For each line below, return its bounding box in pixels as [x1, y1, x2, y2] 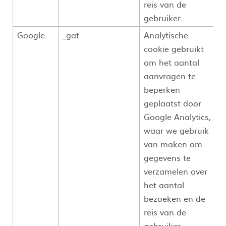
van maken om [144, 137, 202, 150]
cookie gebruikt [144, 42, 204, 54]
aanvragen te [144, 69, 196, 82]
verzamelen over [144, 164, 207, 177]
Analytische [144, 28, 188, 41]
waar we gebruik [144, 124, 209, 136]
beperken [144, 83, 180, 95]
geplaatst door [144, 96, 201, 109]
